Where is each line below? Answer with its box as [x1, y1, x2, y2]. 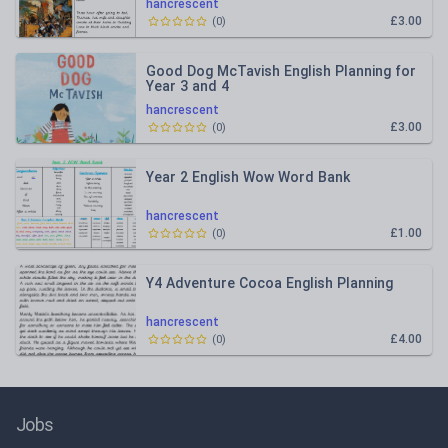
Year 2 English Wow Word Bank [146, 169, 350, 185]
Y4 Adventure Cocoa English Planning [146, 275, 393, 291]
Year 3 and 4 [146, 78, 229, 94]
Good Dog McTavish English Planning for [146, 63, 416, 79]
